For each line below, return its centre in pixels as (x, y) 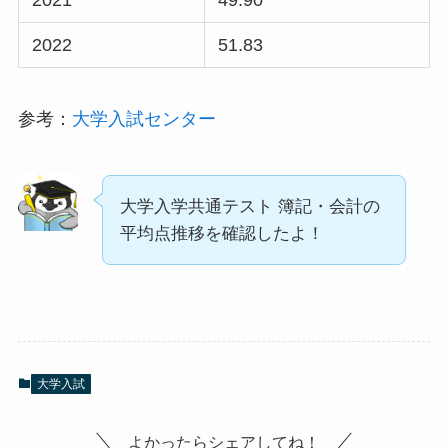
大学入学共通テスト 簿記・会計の (249, 207)
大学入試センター (143, 119)
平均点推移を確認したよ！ (221, 234)
